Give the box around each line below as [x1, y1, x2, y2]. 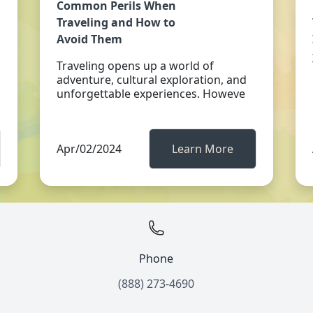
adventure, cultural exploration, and [56, 72, 247, 87]
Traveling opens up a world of [56, 58, 214, 73]
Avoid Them [56, 31, 122, 47]
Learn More [172, 141, 234, 156]
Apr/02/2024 [56, 141, 122, 156]
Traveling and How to [56, 15, 175, 30]
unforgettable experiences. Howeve [56, 86, 245, 101]
